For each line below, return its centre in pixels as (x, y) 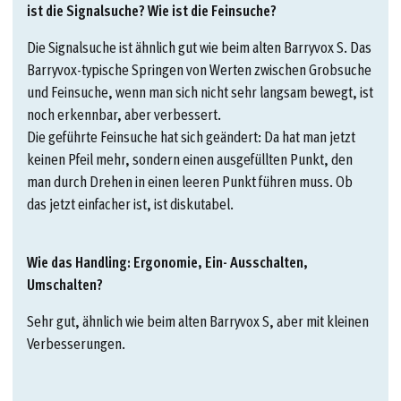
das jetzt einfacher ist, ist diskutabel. (130, 203)
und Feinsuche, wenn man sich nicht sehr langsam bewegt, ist (200, 91)
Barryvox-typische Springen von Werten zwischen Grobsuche (199, 69)
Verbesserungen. (77, 343)
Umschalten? (65, 284)
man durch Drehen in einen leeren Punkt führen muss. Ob (190, 181)
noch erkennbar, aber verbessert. (124, 114)
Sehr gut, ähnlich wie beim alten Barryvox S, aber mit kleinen (198, 320)
